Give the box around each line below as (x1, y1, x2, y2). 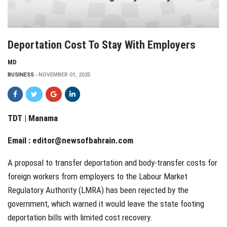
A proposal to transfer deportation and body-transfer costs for (8, 158, 217, 168)
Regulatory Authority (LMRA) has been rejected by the (8, 185, 188, 196)
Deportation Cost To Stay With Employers (8, 39, 196, 52)
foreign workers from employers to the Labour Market (8, 171, 187, 182)
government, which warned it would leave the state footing (8, 199, 204, 209)
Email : (8, 135, 32, 146)
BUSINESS (8, 71, 34, 79)
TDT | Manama (8, 113, 58, 124)
